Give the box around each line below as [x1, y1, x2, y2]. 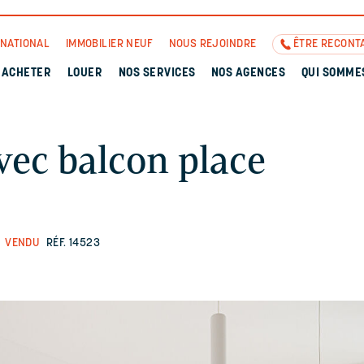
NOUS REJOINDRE [168, 38, 257, 50]
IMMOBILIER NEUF [65, 38, 154, 50]
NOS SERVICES [118, 67, 196, 80]
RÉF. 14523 [45, 237, 100, 249]
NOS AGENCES [210, 67, 286, 80]
